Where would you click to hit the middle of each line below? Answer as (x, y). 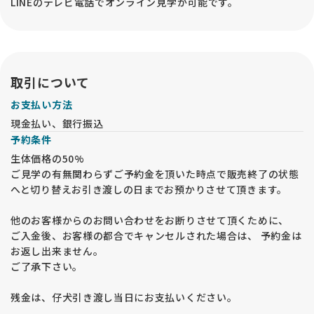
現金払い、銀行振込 (57, 124)
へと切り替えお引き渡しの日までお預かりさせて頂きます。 (149, 190)
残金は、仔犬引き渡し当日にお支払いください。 (124, 298)
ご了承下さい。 (47, 267)
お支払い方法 (42, 105)
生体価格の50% (48, 159)
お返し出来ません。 (57, 251)
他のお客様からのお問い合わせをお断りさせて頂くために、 (150, 220)
